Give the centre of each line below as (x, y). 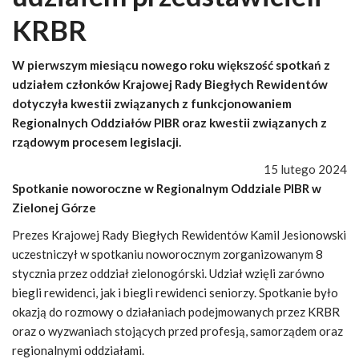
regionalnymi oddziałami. (78, 350)
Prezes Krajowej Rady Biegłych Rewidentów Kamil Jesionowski (179, 235)
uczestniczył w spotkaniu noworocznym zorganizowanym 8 (167, 254)
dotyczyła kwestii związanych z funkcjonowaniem (152, 103)
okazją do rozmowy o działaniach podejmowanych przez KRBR (176, 312)
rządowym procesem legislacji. (97, 142)
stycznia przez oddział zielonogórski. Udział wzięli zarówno (168, 273)
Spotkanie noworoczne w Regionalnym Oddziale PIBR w (167, 188)
